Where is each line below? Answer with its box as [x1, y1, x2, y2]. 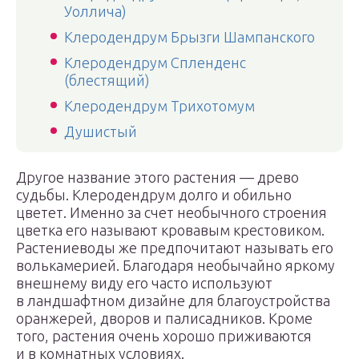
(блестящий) [64, 72, 150, 88]
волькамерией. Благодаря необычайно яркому [16, 257, 335, 273]
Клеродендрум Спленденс [64, 54, 246, 71]
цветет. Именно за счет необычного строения [16, 204, 327, 220]
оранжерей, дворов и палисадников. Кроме [16, 310, 313, 326]
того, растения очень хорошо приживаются [16, 328, 312, 344]
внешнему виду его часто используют [16, 275, 272, 291]
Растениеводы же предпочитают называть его [16, 240, 333, 256]
